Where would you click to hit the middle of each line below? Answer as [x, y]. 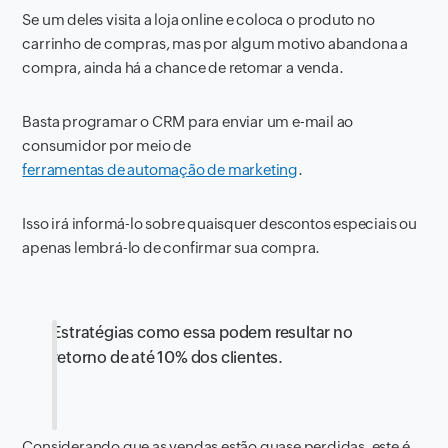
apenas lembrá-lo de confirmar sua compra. [171, 247]
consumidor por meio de [107, 145]
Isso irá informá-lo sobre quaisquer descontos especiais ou [219, 223]
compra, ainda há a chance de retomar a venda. [183, 67]
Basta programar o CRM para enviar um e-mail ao [188, 121]
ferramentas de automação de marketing [160, 169]
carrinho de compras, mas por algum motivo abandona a [215, 43]
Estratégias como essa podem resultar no [202, 332]
